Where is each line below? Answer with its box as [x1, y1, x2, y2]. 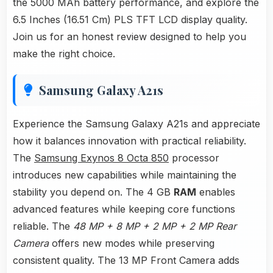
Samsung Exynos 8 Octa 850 [34, 152, 169, 165]
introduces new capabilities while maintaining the [13, 169, 236, 182]
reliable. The [13, 220, 73, 233]
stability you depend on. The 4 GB [13, 186, 174, 199]
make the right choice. [13, 48, 115, 60]
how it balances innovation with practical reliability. [13, 135, 246, 147]
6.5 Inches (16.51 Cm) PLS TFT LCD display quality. [13, 13, 247, 26]
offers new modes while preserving [49, 237, 214, 250]
